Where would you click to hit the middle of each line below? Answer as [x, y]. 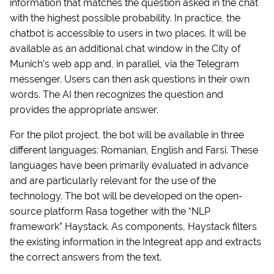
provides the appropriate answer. [84, 110]
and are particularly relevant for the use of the [113, 181]
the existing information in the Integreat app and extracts [135, 242]
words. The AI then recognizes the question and [117, 95]
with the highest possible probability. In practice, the [125, 18]
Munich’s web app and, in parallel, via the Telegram [124, 64]
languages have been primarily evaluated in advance [129, 166]
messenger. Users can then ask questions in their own [130, 80]
